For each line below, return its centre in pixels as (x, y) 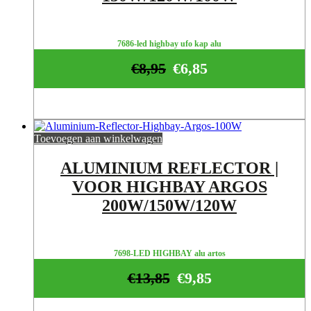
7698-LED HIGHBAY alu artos (169, 254)
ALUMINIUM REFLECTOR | (169, 168)
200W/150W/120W (169, 206)
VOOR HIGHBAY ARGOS (169, 187)
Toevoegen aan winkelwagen (98, 139)
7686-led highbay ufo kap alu (169, 44)
